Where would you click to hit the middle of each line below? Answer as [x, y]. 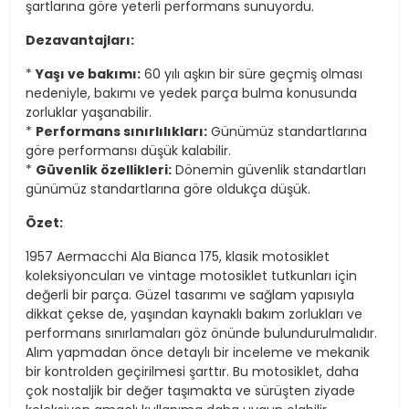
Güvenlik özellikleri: [104, 169]
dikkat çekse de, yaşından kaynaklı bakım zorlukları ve [194, 314]
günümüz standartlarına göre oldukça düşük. [168, 189]
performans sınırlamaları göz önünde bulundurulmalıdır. [201, 333]
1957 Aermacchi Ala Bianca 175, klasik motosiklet [178, 256]
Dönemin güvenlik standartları [269, 169]
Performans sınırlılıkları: [121, 131]
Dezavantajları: [80, 40]
